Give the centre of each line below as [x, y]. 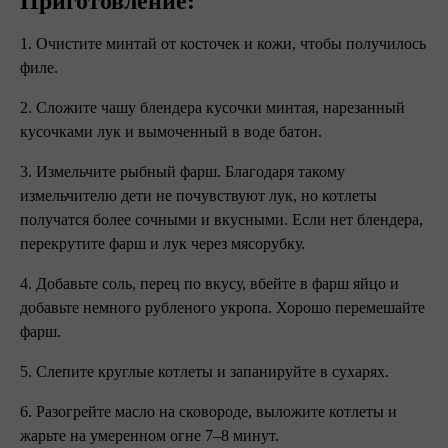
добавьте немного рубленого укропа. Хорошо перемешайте [222, 307]
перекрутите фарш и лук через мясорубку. [164, 243]
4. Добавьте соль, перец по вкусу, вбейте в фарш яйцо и [209, 283]
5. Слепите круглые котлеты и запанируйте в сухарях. [206, 371]
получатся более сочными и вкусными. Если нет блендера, [221, 219]
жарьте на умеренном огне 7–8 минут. [151, 435]
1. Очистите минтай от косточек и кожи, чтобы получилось [223, 43]
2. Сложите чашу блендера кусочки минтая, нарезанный [212, 107]
